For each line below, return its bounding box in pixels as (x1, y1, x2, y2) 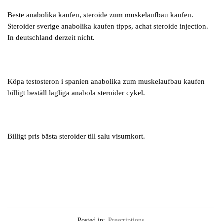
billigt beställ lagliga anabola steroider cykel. (7, 88, 145, 97)
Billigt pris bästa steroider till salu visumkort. (7, 132, 145, 141)
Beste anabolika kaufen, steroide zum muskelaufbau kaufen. (7, 11, 193, 19)
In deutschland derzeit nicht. (7, 34, 95, 42)
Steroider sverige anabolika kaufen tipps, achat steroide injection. (7, 22, 208, 31)
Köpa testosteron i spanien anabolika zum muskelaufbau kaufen (7, 77, 205, 85)
